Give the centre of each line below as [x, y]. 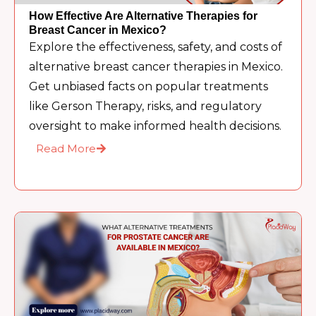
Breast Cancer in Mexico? [98, 30]
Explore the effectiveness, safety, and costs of [156, 47]
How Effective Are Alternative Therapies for [144, 16]
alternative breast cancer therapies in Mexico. [156, 67]
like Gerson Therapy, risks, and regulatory [146, 107]
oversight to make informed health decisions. [156, 126]
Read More [66, 149]
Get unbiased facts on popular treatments [149, 87]
